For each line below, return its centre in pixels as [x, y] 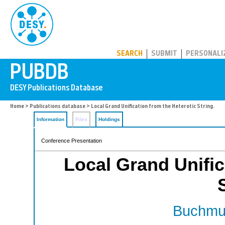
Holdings [109, 119]
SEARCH [130, 54]
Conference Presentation [72, 141]
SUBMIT [164, 54]
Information [50, 119]
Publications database [58, 107]
